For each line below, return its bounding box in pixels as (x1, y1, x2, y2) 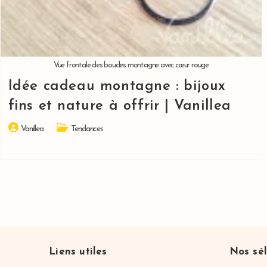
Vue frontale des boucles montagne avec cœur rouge (53, 61, 209, 70)
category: (55, 136, 85, 145)
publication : (7, 161, 43, 170)
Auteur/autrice (7, 123, 51, 133)
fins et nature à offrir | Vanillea (8, 99, 231, 114)
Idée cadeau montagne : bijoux (8, 79, 226, 94)
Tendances (70, 125, 103, 134)
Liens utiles (49, 247, 107, 257)
